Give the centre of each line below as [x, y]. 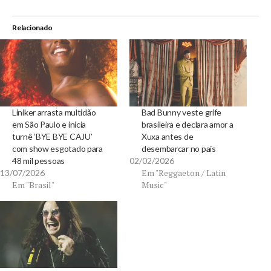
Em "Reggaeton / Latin [184, 172]
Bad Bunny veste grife [182, 112]
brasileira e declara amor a [188, 124]
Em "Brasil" [33, 184]
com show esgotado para [57, 148]
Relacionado [32, 28]
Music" [154, 184]
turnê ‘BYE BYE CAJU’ [52, 136]
